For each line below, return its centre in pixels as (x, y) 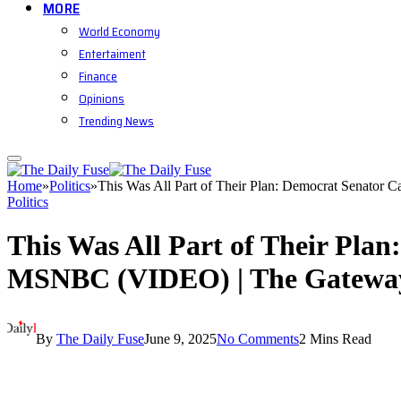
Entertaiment (112, 54)
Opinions (102, 98)
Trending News (116, 121)
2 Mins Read (335, 338)
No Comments (258, 338)
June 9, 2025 (180, 338)
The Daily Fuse (100, 338)
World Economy (119, 31)
